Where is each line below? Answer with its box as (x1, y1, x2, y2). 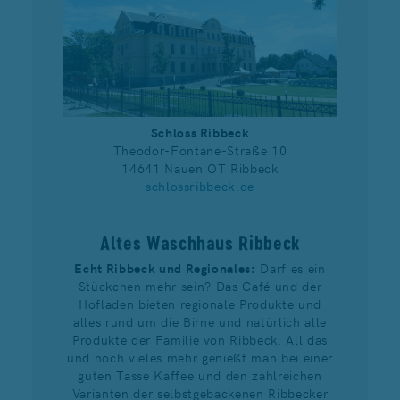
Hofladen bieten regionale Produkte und (78, 294, 322, 312)
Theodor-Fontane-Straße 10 (112, 140, 287, 159)
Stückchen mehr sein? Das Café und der (78, 276, 322, 295)
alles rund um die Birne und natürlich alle (73, 312, 327, 330)
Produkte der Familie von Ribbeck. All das (71, 329, 329, 348)
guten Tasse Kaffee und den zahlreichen (78, 365, 322, 384)
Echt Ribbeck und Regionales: (74, 258, 261, 277)
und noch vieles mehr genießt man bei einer (67, 347, 333, 366)
